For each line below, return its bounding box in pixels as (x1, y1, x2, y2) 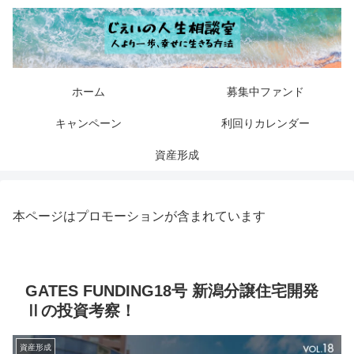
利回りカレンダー (221, 117, 310, 130)
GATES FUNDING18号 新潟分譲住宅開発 (25, 282, 318, 300)
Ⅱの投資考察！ (25, 302, 136, 320)
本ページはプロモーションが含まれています (13, 209, 265, 224)
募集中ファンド (227, 85, 304, 99)
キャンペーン (55, 117, 122, 130)
